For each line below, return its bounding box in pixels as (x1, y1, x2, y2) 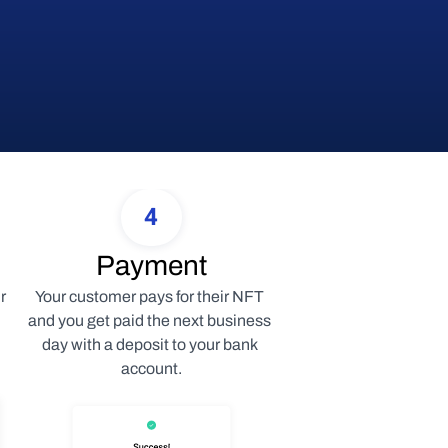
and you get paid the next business (28, 312, 271, 329)
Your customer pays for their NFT (35, 288, 264, 305)
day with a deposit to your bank (41, 336, 258, 353)
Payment (95, 250, 207, 281)
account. (120, 360, 182, 377)
